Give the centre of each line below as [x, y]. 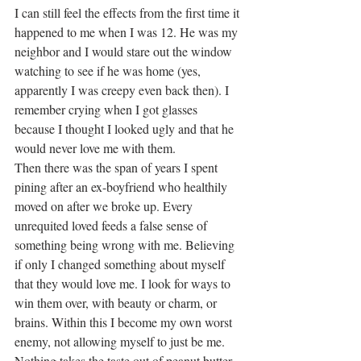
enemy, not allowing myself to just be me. [120, 342]
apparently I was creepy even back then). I [123, 90]
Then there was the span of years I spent [118, 168]
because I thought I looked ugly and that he [126, 129]
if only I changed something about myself [121, 264]
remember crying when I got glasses [108, 110]
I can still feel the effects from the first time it [129, 13]
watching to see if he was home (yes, [109, 71]
